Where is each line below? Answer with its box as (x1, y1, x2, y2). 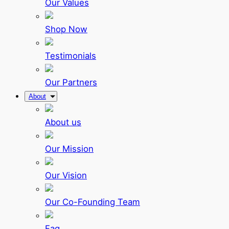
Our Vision (45, 170, 87, 181)
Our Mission (45, 144, 94, 154)
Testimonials (45, 51, 96, 61)
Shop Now (45, 24, 87, 35)
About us (45, 117, 81, 128)
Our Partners (45, 77, 97, 88)
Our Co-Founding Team (45, 197, 140, 208)
